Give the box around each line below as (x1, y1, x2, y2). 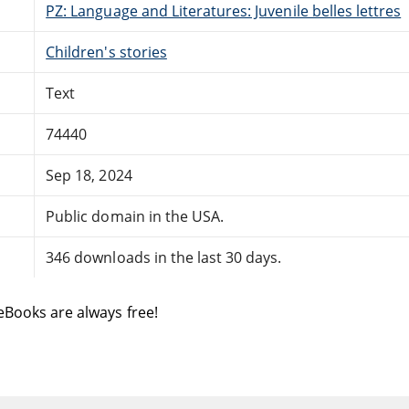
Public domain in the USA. (46, 205, 225, 226)
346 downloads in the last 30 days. (46, 246, 282, 267)
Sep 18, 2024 (46, 164, 132, 185)
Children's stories (46, 41, 167, 62)
